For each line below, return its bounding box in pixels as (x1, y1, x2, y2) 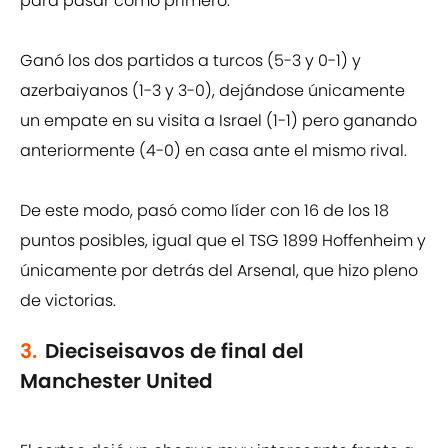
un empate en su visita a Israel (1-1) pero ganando (20, 109, 417, 133)
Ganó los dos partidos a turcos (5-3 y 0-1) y (20, 49, 361, 73)
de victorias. (20, 289, 116, 313)
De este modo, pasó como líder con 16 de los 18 (20, 199, 389, 223)
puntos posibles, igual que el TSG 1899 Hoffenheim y (20, 229, 426, 253)
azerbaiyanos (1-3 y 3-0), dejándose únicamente (20, 79, 405, 103)
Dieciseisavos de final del (45, 337, 304, 366)
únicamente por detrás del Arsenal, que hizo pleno (20, 259, 418, 283)
